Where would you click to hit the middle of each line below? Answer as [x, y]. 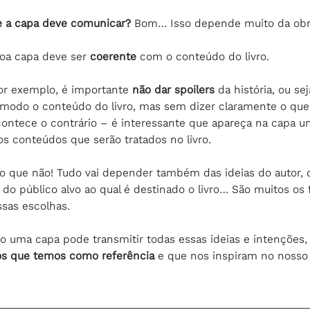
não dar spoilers [173, 90]
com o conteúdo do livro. [206, 56]
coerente [115, 56]
